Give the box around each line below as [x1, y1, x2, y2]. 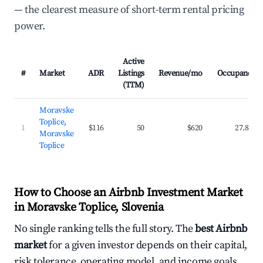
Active [123, 56, 144, 67]
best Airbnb [195, 222, 248, 235]
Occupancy [217, 68, 255, 79]
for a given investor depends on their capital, [46, 238, 247, 252]
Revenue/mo [159, 68, 203, 79]
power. [14, 19, 45, 33]
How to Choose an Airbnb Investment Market [14, 186, 243, 200]
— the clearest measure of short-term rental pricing [14, 3, 244, 16]
